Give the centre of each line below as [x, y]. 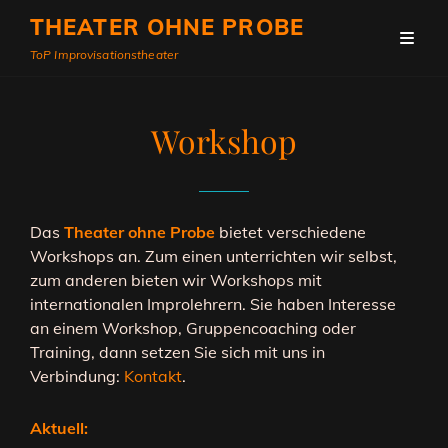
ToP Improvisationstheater [104, 54]
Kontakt [153, 376]
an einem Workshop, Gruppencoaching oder [193, 328]
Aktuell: [59, 428]
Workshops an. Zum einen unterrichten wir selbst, [213, 256]
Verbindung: [77, 376]
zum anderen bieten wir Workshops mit [176, 280]
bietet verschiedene [290, 232]
